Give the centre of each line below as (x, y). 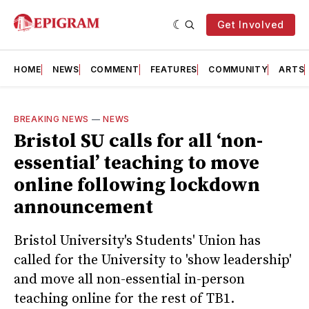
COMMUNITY (238, 69)
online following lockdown (137, 185)
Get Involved (250, 24)
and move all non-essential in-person (129, 279)
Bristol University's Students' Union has (137, 241)
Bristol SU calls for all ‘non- (138, 141)
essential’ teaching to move (137, 163)
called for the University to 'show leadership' (153, 260)
